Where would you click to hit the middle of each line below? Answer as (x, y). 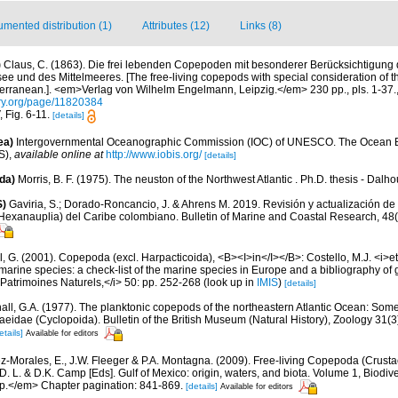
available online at (59, 154)
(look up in (229, 282)
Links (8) (261, 26)
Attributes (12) (176, 26)
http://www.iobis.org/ (154, 154)
